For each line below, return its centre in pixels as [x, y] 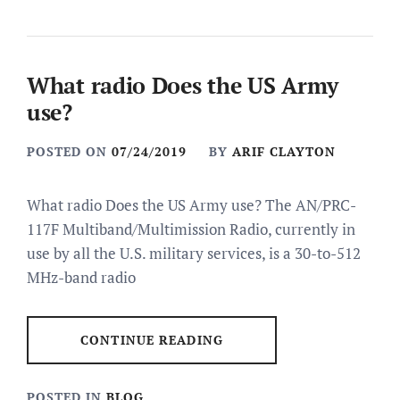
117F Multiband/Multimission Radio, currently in [191, 229]
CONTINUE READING [152, 340]
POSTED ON [69, 151]
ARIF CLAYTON [284, 151]
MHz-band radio [81, 277]
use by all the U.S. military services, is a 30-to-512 [194, 253]
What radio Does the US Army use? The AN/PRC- [192, 205]
